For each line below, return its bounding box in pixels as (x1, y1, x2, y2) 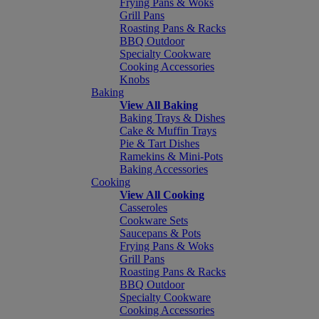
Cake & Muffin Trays (120, 125, 216, 137)
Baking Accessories (120, 163, 208, 175)
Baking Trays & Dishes (120, 112, 225, 124)
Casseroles (120, 202, 167, 214)
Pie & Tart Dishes (120, 137, 199, 150)
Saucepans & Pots (120, 227, 201, 239)
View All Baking (120, 99, 198, 111)
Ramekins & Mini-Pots (120, 150, 223, 162)
